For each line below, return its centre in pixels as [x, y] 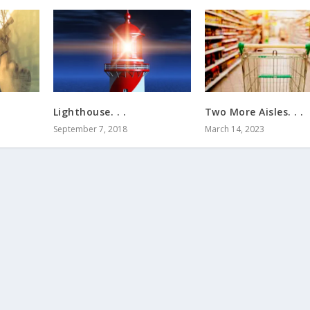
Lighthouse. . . [90, 112]
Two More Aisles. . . [254, 112]
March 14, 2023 [234, 129]
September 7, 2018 [90, 129]
